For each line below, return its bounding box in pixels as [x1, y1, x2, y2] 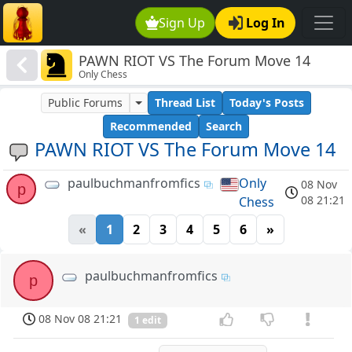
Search [206, 119, 242, 134]
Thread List [154, 95, 215, 111]
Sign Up [159, 14, 206, 31]
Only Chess [79, 68, 128, 82]
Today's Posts [229, 95, 304, 111]
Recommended [110, 119, 192, 134]
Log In [246, 14, 285, 31]
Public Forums [48, 95, 123, 111]
